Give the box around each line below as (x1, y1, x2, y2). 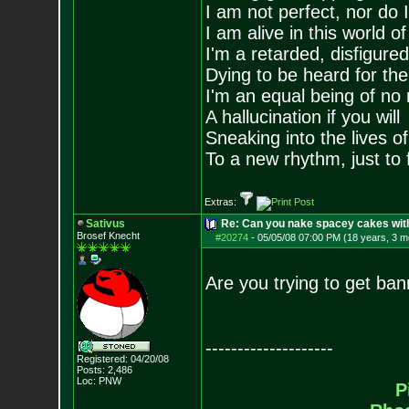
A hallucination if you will (204, 107, 400, 127)
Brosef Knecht (76, 230, 140, 241)
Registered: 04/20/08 (76, 353, 169, 364)
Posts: (76, 364, 105, 375)
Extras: (204, 196, 239, 207)
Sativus (85, 217, 125, 230)
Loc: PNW (76, 375, 121, 386)
